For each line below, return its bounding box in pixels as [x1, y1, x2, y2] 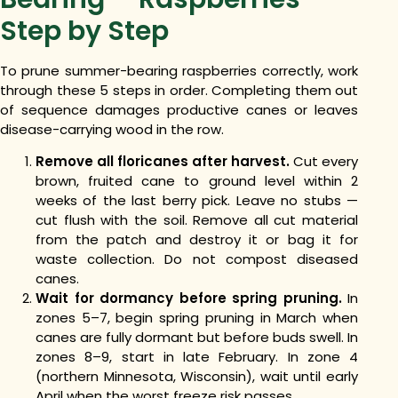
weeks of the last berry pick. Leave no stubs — [36, 191, 358, 211]
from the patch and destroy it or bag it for [36, 230, 358, 250]
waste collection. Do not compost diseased [36, 250, 358, 269]
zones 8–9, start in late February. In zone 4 [36, 347, 358, 367]
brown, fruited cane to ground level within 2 [36, 171, 358, 191]
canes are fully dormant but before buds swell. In [36, 328, 358, 347]
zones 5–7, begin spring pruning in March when [36, 308, 358, 328]
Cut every [293, 152, 358, 171]
